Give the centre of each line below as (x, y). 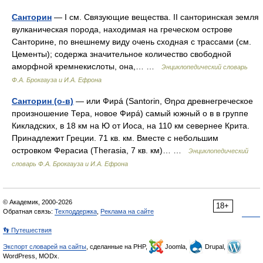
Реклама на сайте (127, 211)
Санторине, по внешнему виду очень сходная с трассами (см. (131, 42)
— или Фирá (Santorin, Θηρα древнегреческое (163, 101)
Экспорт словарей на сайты (45, 247)
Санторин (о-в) (43, 101)
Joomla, (176, 247)
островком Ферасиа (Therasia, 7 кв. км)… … (100, 150)
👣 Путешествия (27, 230)
